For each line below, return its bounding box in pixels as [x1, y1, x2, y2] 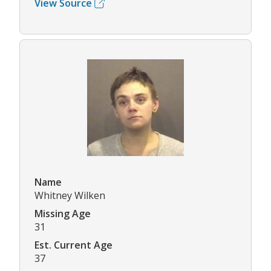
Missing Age [34, 207, 91, 221]
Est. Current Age [34, 238, 113, 252]
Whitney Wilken [34, 189, 105, 203]
